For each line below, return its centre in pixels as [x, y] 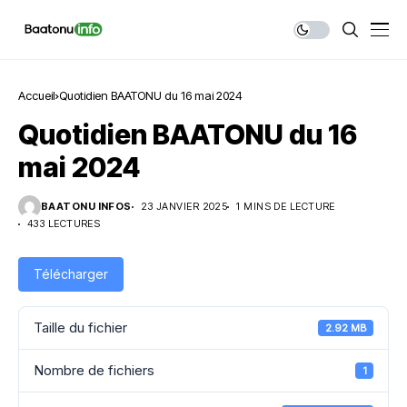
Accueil [37, 95]
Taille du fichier [80, 328]
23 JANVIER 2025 [184, 206]
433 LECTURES [64, 223]
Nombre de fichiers [94, 370]
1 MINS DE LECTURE [286, 206]
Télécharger [71, 274]
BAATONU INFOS [86, 206]
